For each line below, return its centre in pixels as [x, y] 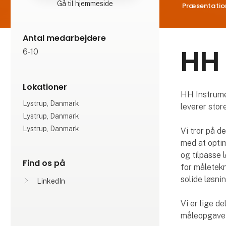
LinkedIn [51, 181]
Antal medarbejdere [65, 38]
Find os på [44, 163]
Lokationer [45, 87]
